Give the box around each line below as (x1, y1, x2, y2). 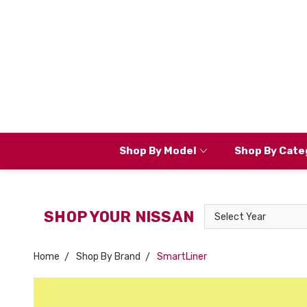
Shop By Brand (76, 251, 140, 262)
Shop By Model (119, 144, 197, 157)
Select (204, 206, 234, 217)
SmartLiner (157, 251, 207, 262)
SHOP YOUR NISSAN (44, 207, 194, 226)
